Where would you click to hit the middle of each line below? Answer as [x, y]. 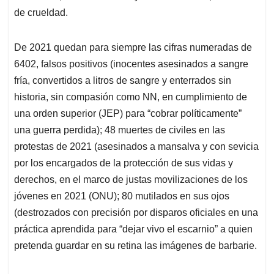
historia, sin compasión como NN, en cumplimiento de [131, 97]
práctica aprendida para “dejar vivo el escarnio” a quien [133, 229]
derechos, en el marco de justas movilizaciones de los [131, 180]
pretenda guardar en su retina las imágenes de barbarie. [135, 246]
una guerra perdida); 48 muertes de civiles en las [120, 130]
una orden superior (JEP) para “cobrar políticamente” [128, 114]
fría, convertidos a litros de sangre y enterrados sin [123, 81]
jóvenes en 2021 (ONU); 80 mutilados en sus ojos [122, 196]
